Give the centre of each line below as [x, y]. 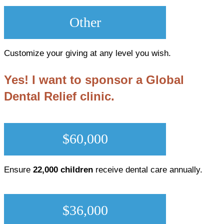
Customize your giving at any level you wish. [87, 53]
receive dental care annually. [148, 170]
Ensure [18, 170]
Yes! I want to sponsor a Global [94, 79]
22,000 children [63, 170]
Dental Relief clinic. [59, 96]
